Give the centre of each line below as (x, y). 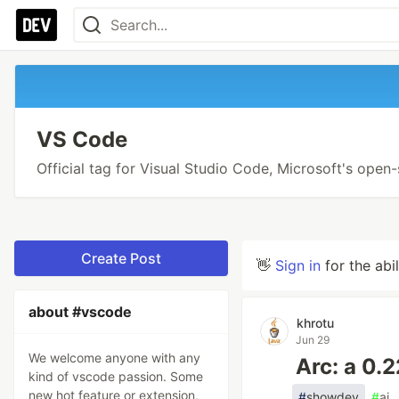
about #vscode (80, 312)
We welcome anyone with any (114, 358)
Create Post (121, 258)
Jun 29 (313, 340)
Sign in (298, 265)
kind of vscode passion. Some (116, 376)
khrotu (315, 323)
